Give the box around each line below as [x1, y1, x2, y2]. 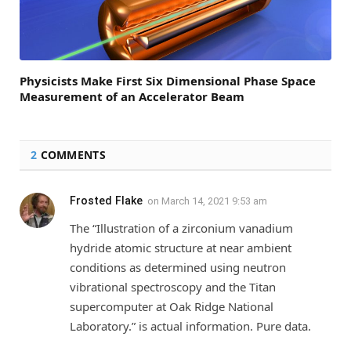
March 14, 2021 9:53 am [161, 194, 267, 207]
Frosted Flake [70, 194, 143, 207]
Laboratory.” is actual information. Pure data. [70, 317, 311, 334]
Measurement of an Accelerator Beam [20, 88, 244, 104]
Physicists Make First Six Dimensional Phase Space [20, 72, 316, 89]
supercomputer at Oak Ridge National [70, 298, 273, 314]
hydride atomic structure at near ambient [70, 239, 291, 255]
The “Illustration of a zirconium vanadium [70, 219, 293, 236]
